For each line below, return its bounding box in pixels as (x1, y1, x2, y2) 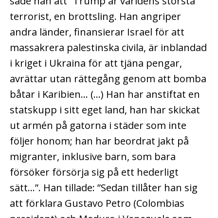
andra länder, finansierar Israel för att (10, 25, 184, 39)
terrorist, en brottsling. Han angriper (10, 10, 181, 23)
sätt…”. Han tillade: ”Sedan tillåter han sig (10, 181, 198, 195)
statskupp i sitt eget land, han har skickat (10, 103, 200, 117)
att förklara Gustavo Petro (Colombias (10, 197, 184, 210)
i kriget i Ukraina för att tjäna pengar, (10, 56, 182, 70)
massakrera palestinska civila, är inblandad (10, 41, 207, 54)
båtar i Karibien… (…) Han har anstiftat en (10, 88, 200, 101)
